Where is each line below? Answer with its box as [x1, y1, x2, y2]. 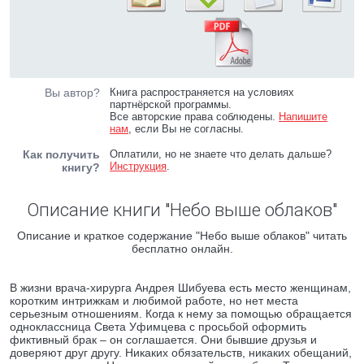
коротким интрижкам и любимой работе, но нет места [10, 294, 298, 307]
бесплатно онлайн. [131, 242, 233, 255]
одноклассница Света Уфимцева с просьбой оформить [10, 320, 306, 333]
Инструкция [110, 160, 167, 172]
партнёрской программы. [110, 98, 232, 110]
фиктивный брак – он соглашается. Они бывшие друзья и [10, 333, 317, 346]
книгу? [62, 161, 100, 174]
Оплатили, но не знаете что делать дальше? [110, 148, 332, 160]
